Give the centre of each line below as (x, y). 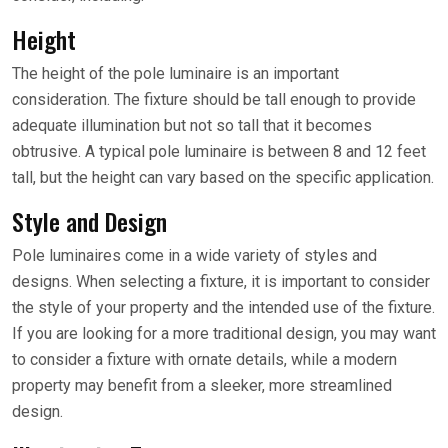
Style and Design (89, 221)
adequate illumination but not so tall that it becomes (192, 125)
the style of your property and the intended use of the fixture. (223, 307)
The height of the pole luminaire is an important (175, 73)
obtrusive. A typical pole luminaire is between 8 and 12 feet (219, 151)
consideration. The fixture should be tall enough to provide (214, 99)
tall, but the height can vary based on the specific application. (223, 177)
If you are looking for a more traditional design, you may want (224, 333)
